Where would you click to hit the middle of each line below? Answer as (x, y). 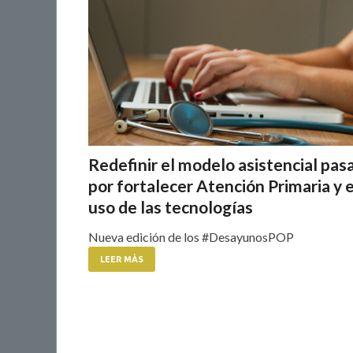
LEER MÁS (122, 259)
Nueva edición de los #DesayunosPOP (191, 236)
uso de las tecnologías (171, 206)
